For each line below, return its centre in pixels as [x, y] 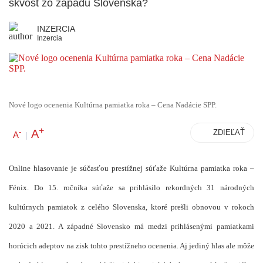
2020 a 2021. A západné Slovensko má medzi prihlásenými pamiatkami [131, 227]
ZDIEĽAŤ [229, 132]
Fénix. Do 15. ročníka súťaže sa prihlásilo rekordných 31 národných [131, 188]
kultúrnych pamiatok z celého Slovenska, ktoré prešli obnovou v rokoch [131, 207]
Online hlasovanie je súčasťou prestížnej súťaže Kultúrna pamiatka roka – [131, 168]
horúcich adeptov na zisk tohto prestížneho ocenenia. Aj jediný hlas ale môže [131, 246]
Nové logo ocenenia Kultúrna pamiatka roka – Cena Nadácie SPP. [113, 105]
